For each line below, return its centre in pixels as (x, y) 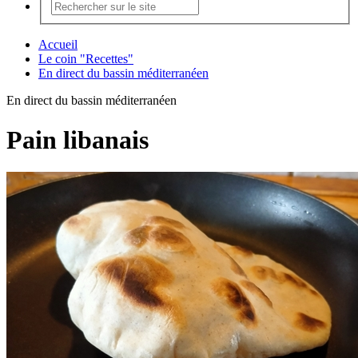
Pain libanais (78, 139)
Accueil (58, 45)
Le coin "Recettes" (86, 59)
